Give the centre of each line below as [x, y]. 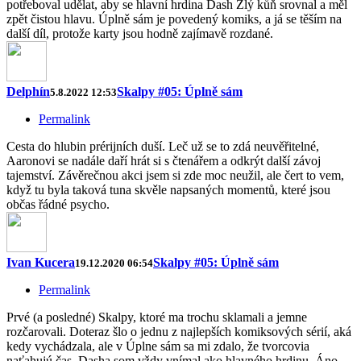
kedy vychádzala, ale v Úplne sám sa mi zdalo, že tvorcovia [158, 346]
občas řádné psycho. [58, 205]
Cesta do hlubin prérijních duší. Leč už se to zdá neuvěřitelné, [163, 147]
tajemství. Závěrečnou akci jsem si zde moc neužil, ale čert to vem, [175, 176]
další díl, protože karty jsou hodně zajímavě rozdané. [140, 34]
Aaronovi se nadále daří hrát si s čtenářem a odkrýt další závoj [164, 161]
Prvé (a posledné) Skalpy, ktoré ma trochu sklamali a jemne [157, 317]
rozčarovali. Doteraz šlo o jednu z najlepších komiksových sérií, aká [179, 332]
